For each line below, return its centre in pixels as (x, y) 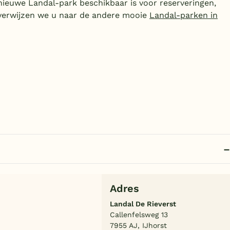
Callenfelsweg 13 (139, 215)
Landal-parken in (184, 15)
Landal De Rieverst (143, 204)
